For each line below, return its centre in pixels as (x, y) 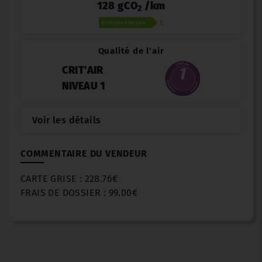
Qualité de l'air (131, 51)
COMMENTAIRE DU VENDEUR (84, 154)
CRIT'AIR (82, 70)
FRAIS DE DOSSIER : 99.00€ (79, 193)
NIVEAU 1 (84, 86)
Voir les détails (67, 120)
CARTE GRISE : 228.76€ (69, 179)
